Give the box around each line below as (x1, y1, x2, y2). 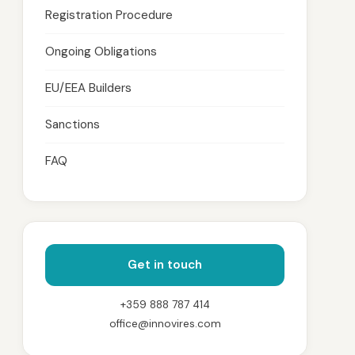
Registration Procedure (45, 7, 173, 23)
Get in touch (128, 257, 202, 273)
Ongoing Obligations (45, 44, 157, 59)
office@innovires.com (109, 317, 221, 330)
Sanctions (45, 116, 100, 132)
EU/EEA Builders (45, 80, 132, 96)
